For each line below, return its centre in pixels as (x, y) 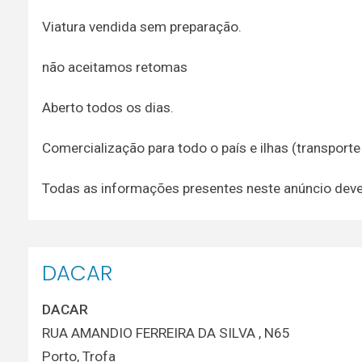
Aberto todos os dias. (107, 107)
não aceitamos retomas (114, 67)
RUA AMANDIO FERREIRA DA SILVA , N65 (166, 333)
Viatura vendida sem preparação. (141, 26)
